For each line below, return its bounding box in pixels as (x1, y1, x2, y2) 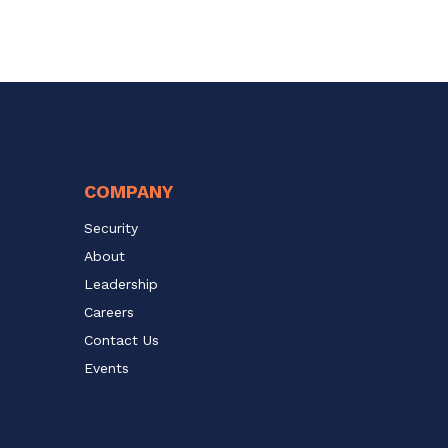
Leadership (83, 275, 158, 292)
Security (83, 219, 138, 236)
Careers (83, 303, 134, 320)
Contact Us (83, 331, 159, 348)
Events (83, 359, 129, 376)
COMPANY (83, 180, 173, 202)
